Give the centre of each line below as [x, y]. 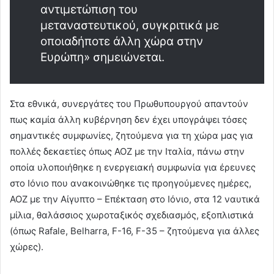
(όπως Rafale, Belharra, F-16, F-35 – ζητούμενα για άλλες [135, 231]
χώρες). [27, 246]
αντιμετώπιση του [89, 9]
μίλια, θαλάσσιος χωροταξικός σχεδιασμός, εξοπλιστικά [132, 215]
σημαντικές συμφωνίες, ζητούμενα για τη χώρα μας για [131, 135]
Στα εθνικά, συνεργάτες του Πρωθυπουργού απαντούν [129, 103]
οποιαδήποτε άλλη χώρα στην [122, 41]
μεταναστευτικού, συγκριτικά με [130, 25]
